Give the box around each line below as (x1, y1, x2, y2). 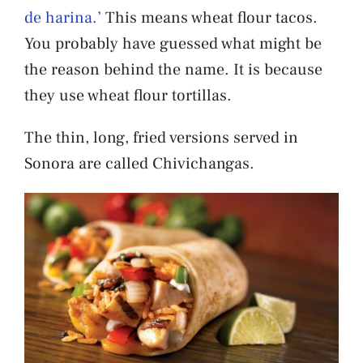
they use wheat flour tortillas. (24, 84, 236, 106)
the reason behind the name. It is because (24, 58, 322, 80)
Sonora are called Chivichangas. (24, 152, 254, 174)
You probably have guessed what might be (24, 32, 322, 54)
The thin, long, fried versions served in (24, 126, 298, 148)
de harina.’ (24, 6, 101, 28)
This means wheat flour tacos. (101, 6, 318, 28)
